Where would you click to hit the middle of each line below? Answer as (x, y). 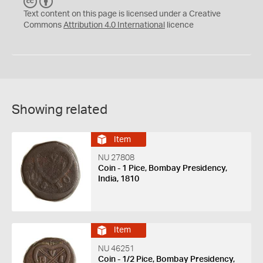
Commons (43, 26)
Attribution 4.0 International (114, 26)
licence (179, 26)
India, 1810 (118, 179)
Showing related (60, 110)
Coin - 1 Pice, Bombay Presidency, (162, 169)
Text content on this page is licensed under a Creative (122, 14)
